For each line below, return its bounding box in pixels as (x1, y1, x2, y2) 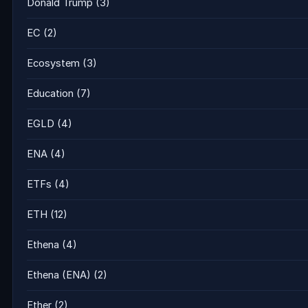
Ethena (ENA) (27, 269, 91, 281)
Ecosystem (27, 57, 80, 69)
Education (27, 87, 74, 100)
